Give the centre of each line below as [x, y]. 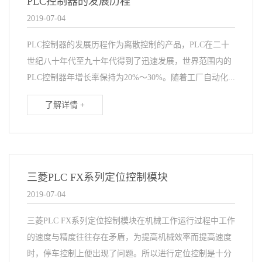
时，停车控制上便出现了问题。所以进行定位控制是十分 [129, 254]
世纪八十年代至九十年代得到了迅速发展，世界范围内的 [129, 61]
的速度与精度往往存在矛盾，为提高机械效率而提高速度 [129, 237]
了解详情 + [65, 105]
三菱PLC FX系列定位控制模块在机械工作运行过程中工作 [131, 221]
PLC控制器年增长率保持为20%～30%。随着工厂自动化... [131, 78]
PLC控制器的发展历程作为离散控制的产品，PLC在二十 [128, 45]
